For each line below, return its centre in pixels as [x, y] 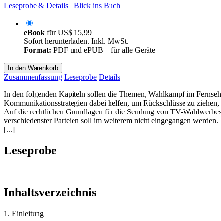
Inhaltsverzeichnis [50, 192]
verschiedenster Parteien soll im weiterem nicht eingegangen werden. [111, 120]
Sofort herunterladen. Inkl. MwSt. [76, 41]
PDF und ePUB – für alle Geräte [103, 50]
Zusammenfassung [33, 77]
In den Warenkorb [33, 68]
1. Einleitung [24, 213]
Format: [37, 50]
